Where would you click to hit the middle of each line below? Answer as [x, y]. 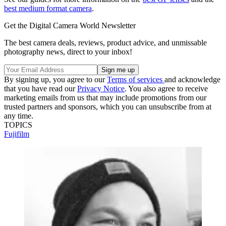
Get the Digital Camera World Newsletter [70, 25]
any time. [19, 116]
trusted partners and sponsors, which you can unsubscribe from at [108, 106]
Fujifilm [17, 134]
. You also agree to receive [166, 88]
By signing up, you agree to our [55, 79]
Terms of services [136, 79]
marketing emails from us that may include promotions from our [105, 97]
